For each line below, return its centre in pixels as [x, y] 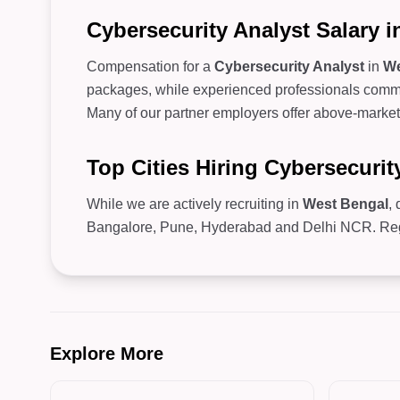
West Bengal [346, 204]
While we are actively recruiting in [195, 204]
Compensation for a [150, 67]
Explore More [107, 354]
